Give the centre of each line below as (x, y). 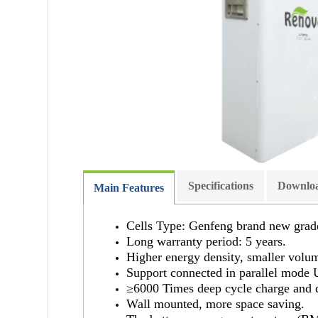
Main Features (129, 188)
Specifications (221, 186)
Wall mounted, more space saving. (215, 304)
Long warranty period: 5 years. (206, 242)
